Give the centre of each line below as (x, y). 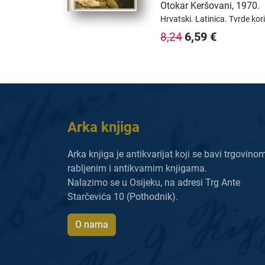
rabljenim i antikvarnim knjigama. (137, 168)
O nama (92, 224)
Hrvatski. (178, 19)
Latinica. (212, 19)
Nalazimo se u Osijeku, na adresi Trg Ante (154, 182)
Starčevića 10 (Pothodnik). (123, 196)
